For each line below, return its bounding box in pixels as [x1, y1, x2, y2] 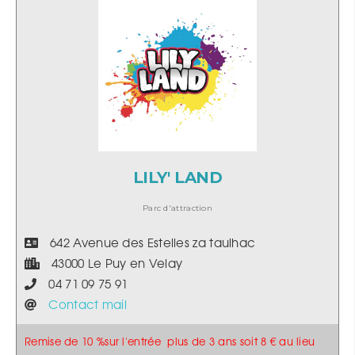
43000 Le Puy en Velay [39, 259, 183, 270]
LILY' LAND [132, 168, 223, 187]
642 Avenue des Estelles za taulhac [37, 239, 256, 250]
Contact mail [48, 300, 127, 311]
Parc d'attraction [142, 203, 213, 213]
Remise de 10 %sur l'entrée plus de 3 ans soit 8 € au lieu [25, 338, 315, 347]
